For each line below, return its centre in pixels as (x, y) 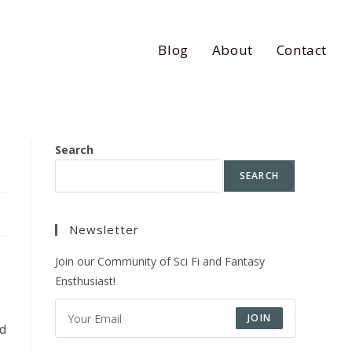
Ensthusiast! (85, 281)
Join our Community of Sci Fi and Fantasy (160, 261)
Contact (301, 50)
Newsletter (104, 229)
